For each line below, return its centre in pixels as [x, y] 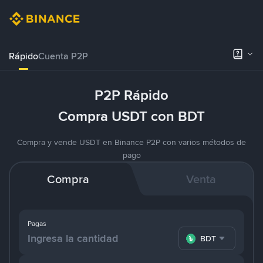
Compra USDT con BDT [131, 116]
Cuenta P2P [63, 56]
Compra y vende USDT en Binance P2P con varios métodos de [131, 142]
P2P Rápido [131, 95]
